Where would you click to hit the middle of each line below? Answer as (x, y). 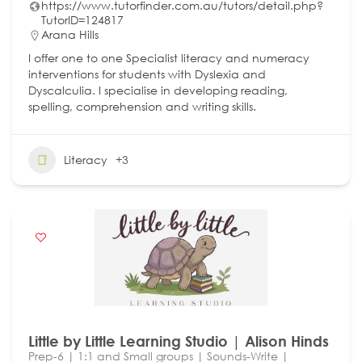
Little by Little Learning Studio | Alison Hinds (179, 341)
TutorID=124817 (82, 19)
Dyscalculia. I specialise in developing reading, (158, 90)
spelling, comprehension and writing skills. (142, 106)
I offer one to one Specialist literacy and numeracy (169, 57)
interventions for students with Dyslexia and (147, 74)
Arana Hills (70, 34)
